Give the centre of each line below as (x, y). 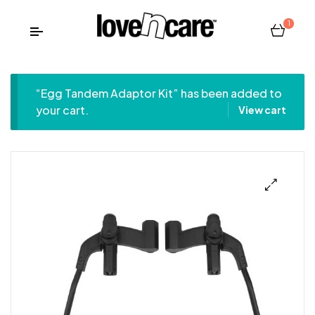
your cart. (62, 110)
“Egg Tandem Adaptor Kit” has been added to (159, 94)
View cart (263, 110)
